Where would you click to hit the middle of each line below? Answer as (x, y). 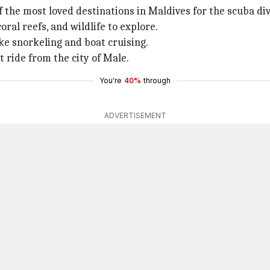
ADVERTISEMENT (135, 115)
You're (111, 80)
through (157, 80)
